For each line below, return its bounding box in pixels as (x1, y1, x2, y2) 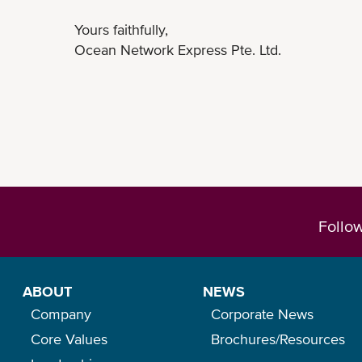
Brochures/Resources (211, 330, 346, 347)
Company (31, 305, 92, 322)
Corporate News (211, 305, 314, 322)
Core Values (31, 330, 108, 347)
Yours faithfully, (74, 20, 168, 38)
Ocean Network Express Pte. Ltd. (74, 40, 281, 58)
